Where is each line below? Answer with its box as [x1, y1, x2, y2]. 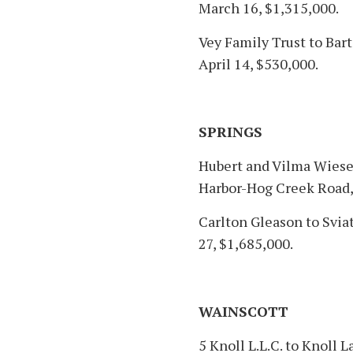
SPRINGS [199, 122, 262, 142]
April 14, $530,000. [199, 54, 318, 74]
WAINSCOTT [199, 302, 288, 321]
